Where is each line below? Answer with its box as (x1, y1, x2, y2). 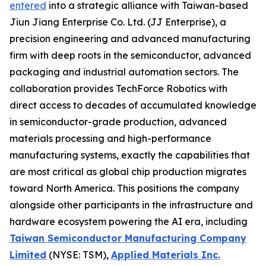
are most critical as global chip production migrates (9, 166, 246, 178)
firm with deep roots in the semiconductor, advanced (9, 49, 251, 61)
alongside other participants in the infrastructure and (9, 199, 253, 211)
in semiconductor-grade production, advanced (9, 116, 227, 128)
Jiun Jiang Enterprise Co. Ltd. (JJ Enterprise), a (9, 16, 226, 28)
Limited (9, 249, 46, 261)
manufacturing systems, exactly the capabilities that (9, 149, 250, 161)
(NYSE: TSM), (46, 249, 111, 261)
